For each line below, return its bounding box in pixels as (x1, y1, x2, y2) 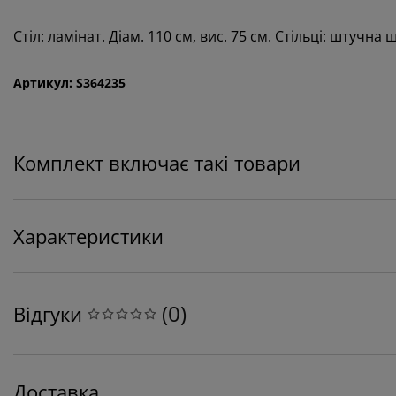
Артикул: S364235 (13, 73, 126, 91)
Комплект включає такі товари (13, 148, 301, 176)
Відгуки (13, 300, 82, 327)
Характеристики (13, 222, 164, 249)
